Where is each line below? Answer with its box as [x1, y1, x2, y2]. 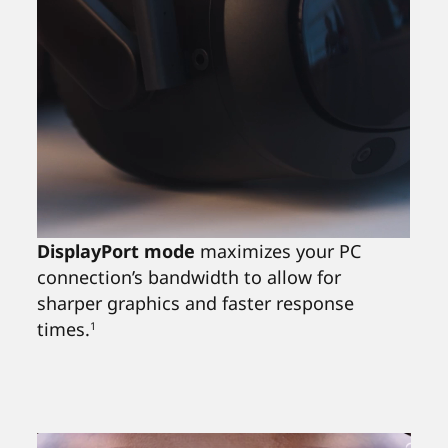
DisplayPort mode [37, 239, 196, 263]
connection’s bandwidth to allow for [37, 265, 342, 289]
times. [37, 317, 91, 341]
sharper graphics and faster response [37, 291, 355, 315]
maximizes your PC [195, 239, 362, 263]
